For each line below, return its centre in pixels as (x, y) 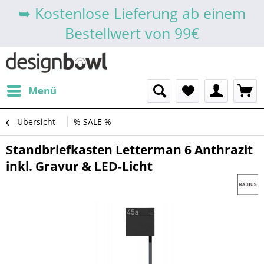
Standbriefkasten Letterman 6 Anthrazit (129, 150)
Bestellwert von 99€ (132, 33)
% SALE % (93, 122)
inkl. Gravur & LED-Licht (79, 166)
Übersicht (36, 122)
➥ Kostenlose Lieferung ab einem (132, 13)
